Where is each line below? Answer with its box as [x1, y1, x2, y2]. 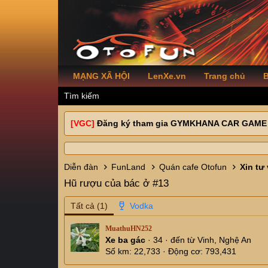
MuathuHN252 [105, 224, 152, 233]
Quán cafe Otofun [159, 162, 227, 172]
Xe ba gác [105, 235, 148, 245]
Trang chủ [204, 71, 245, 81]
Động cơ [168, 246, 200, 257]
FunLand [111, 162, 146, 172]
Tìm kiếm [64, 91, 99, 100]
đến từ [170, 235, 195, 245]
